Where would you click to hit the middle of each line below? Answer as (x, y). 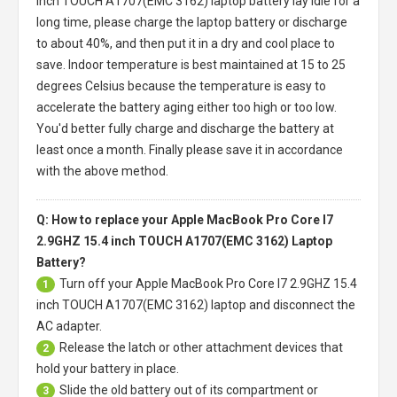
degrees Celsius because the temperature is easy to (181, 86)
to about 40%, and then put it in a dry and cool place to (186, 43)
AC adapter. (69, 326)
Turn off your (97, 283)
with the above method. (102, 171)
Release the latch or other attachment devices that (201, 347)
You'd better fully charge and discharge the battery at (185, 128)
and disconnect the (301, 304)
